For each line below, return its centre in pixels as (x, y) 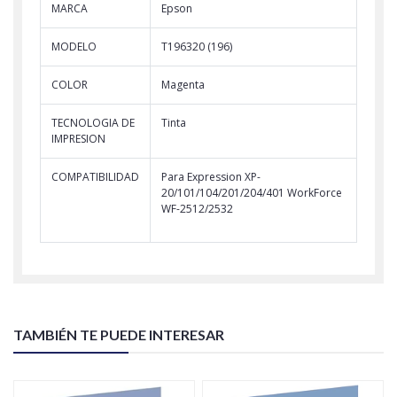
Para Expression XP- (211, 176)
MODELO (74, 46)
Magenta (183, 84)
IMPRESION (78, 138)
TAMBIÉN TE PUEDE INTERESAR (119, 334)
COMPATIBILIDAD (95, 176)
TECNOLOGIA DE (93, 122)
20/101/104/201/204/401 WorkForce (252, 192)
